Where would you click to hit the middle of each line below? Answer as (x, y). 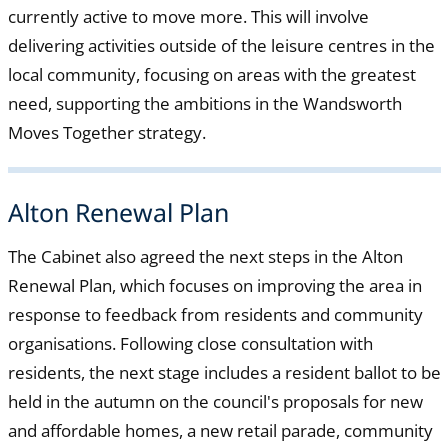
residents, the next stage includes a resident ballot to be (224, 372)
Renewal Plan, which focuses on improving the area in (214, 285)
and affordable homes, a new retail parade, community (220, 430)
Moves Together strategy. (108, 133)
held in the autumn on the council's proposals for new (215, 401)
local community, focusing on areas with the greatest (211, 75)
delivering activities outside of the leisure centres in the (221, 46)
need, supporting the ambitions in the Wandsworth (204, 104)
